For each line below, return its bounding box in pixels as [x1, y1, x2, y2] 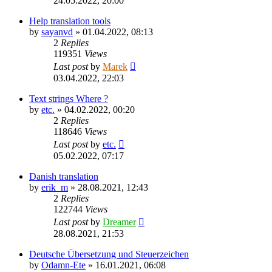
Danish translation [29, 171, 98, 182]
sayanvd [41, 26, 73, 37]
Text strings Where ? [29, 93, 108, 104]
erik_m [41, 182, 68, 192]
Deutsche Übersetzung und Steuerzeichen [29, 248, 189, 259]
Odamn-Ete [41, 259, 86, 270]
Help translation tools [29, 15, 110, 26]
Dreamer [103, 216, 136, 227]
